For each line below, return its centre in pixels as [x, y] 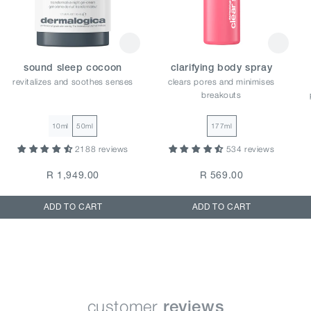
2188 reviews [101, 149]
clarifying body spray [221, 68]
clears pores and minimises [221, 81]
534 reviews [250, 149]
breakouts [221, 94]
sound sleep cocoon [73, 68]
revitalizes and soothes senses [73, 81]
